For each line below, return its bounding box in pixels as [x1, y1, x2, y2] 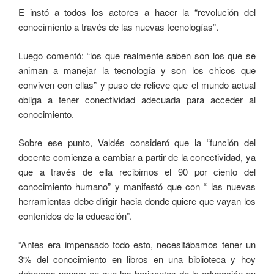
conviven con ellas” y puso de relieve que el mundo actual [18, 78, 256, 91]
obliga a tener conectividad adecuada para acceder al [18, 92, 256, 106]
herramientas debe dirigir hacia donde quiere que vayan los [18, 194, 256, 208]
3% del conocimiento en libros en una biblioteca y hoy [18, 252, 256, 265]
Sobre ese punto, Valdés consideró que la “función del [18, 136, 256, 149]
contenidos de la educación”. [18, 209, 132, 223]
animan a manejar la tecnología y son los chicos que [18, 63, 256, 76]
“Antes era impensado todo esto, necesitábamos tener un [18, 237, 256, 251]
